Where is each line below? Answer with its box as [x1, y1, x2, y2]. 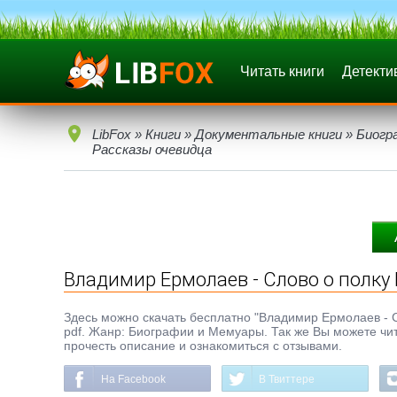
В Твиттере [259, 373, 315, 385]
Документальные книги [195, 127, 342, 142]
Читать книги [240, 64, 324, 79]
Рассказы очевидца [92, 142, 212, 157]
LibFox [92, 127, 131, 142]
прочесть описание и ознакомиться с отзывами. [64, 339, 342, 353]
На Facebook [101, 373, 166, 385]
